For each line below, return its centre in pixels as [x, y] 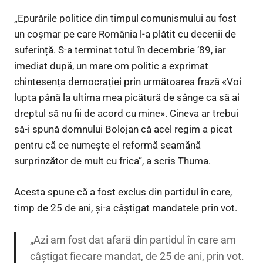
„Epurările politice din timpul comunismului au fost [125, 18]
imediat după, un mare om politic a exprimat [111, 66]
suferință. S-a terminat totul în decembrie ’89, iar [120, 50]
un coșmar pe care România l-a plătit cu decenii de [125, 34]
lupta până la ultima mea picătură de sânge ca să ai [127, 98]
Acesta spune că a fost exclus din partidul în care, [123, 192]
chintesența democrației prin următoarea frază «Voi [128, 82]
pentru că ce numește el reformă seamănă [107, 145]
